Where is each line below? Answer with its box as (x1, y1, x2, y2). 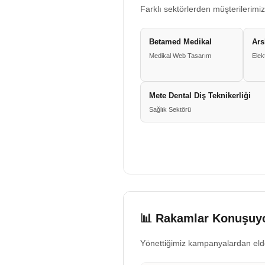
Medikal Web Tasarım (149, 52, 211, 59)
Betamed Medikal (149, 37, 212, 46)
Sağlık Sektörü (149, 106, 191, 113)
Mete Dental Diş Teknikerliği (149, 91, 251, 100)
